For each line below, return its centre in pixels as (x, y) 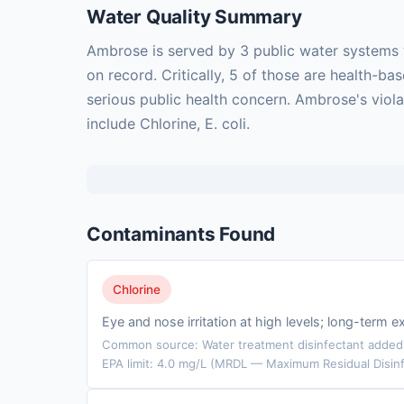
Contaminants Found (181, 234)
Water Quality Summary (194, 17)
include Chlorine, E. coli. (168, 124)
